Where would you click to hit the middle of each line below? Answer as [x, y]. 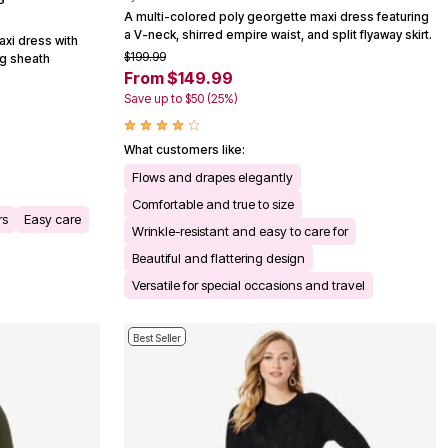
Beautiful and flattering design [218, 257]
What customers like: [184, 149]
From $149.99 [178, 77]
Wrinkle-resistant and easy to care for [240, 230]
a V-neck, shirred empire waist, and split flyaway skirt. [278, 34]
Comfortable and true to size [213, 203]
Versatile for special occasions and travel [248, 284]
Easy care [52, 218]
